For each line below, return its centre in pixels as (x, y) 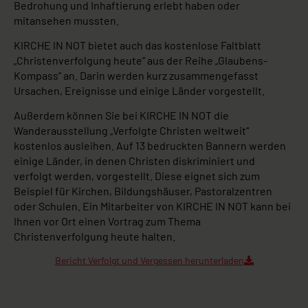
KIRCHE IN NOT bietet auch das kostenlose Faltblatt (137, 45)
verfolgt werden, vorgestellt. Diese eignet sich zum (137, 176)
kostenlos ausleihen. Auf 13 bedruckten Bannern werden (150, 146)
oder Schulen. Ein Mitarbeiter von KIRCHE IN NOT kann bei (152, 206)
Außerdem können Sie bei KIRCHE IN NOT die (121, 115)
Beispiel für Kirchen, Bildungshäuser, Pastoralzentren (143, 191)
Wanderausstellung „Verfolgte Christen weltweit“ (131, 131)
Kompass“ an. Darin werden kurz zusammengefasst (136, 76)
